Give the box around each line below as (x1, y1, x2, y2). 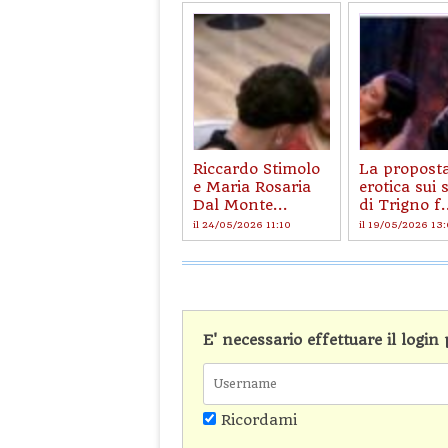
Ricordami (216, 410, 297, 429)
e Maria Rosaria (193, 177, 311, 196)
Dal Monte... (193, 195, 288, 214)
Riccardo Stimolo (193, 159, 320, 178)
